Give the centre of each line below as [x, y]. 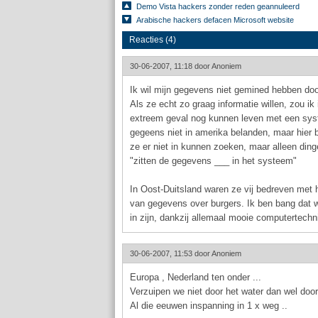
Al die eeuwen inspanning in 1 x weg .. [209, 306]
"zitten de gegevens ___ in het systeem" [213, 161]
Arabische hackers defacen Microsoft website [215, 20]
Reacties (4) [153, 40]
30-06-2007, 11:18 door [171, 66]
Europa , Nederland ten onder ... [196, 277]
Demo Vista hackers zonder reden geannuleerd [218, 6]
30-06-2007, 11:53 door [171, 253]
